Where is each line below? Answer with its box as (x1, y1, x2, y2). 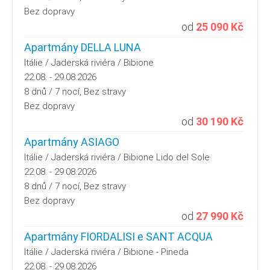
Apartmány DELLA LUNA (24, 40, 141, 54)
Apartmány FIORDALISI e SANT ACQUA (24, 230, 213, 243)
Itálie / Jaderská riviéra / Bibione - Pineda (24, 246, 189, 257)
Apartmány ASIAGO (24, 135, 119, 148)
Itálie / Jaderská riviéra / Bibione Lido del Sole (24, 151, 210, 163)
